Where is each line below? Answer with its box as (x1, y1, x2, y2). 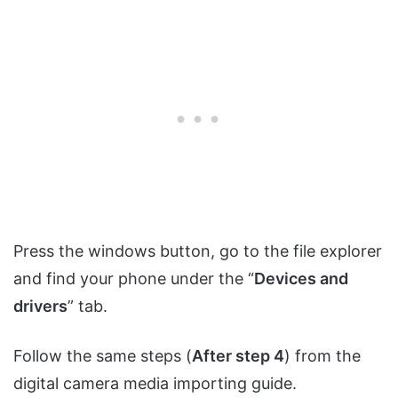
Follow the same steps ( (13, 346, 192, 366)
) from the (284, 346, 361, 366)
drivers (13, 297, 68, 316)
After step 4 (192, 346, 284, 366)
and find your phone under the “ (13, 269, 254, 289)
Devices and (254, 269, 348, 289)
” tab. (68, 297, 107, 316)
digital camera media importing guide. (13, 374, 297, 394)
